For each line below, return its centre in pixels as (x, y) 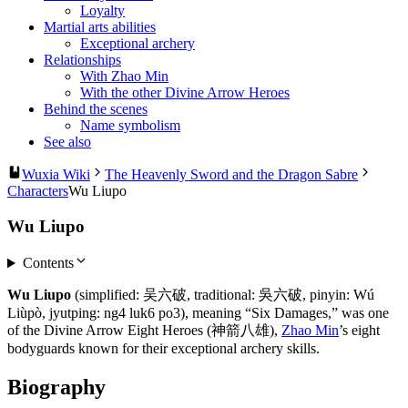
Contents (48, 263)
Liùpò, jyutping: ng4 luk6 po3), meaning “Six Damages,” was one (198, 313)
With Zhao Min (124, 76)
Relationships (82, 59)
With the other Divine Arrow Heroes (185, 92)
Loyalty (102, 10)
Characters (38, 190)
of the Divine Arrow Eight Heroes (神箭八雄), (144, 331)
